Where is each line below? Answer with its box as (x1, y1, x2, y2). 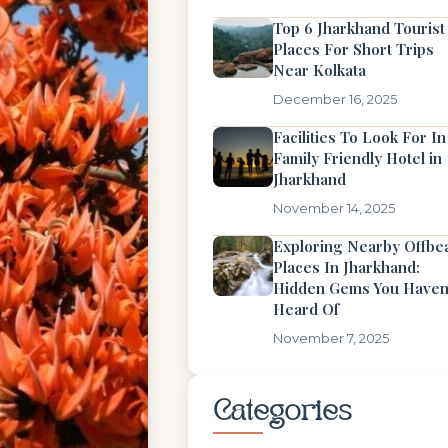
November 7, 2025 (273, 331, 389, 346)
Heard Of (273, 299, 339, 319)
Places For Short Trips (273, 39, 434, 59)
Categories (213, 399, 352, 425)
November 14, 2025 (273, 201, 395, 216)
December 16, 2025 (273, 92, 397, 107)
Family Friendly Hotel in (273, 148, 442, 168)
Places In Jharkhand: (273, 257, 420, 277)
